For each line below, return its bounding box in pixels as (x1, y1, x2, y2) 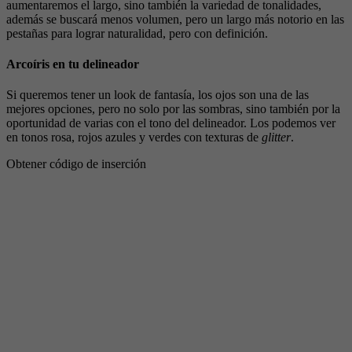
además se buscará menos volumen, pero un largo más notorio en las (6, 12, 344, 26)
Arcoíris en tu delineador (6, 57, 139, 71)
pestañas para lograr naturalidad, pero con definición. (6, 26, 268, 40)
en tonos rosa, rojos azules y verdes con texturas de (6, 130, 262, 145)
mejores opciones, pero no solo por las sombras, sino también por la (6, 102, 340, 116)
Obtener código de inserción (6, 157, 146, 171)
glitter (262, 130, 291, 145)
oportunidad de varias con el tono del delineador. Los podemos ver (6, 116, 335, 130)
